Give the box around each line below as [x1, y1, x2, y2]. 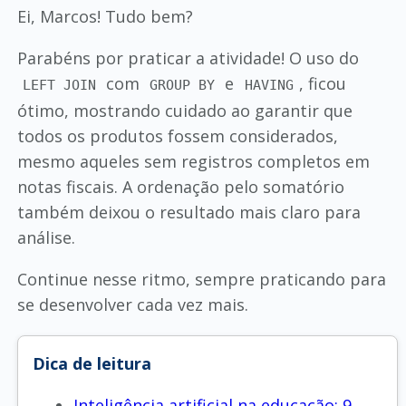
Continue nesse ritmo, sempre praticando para [16, 267, 386, 290]
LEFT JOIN [23, 76, 97, 93]
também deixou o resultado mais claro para [16, 200, 361, 223]
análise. [16, 226, 75, 248]
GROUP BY [150, 76, 216, 93]
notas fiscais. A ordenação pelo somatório [16, 175, 344, 198]
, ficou [298, 72, 346, 94]
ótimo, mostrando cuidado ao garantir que [16, 99, 353, 121]
